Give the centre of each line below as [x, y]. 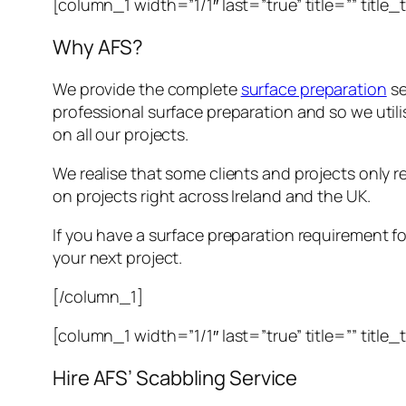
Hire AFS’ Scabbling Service [175, 378]
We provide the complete [147, 89]
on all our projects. [121, 135]
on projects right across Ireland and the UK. [212, 196]
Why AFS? [98, 48]
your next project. [118, 258]
